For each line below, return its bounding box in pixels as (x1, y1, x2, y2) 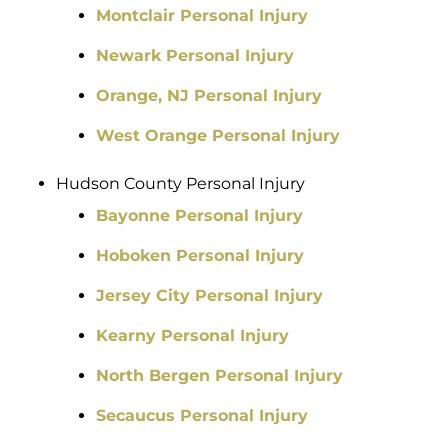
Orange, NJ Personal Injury (96, 86, 322, 106)
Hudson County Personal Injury (56, 174, 305, 194)
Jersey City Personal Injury (96, 286, 323, 306)
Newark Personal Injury (96, 46, 294, 66)
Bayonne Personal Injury (96, 206, 303, 226)
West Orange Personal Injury (96, 126, 340, 146)
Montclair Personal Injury (96, 6, 308, 26)
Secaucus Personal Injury (96, 406, 308, 426)
